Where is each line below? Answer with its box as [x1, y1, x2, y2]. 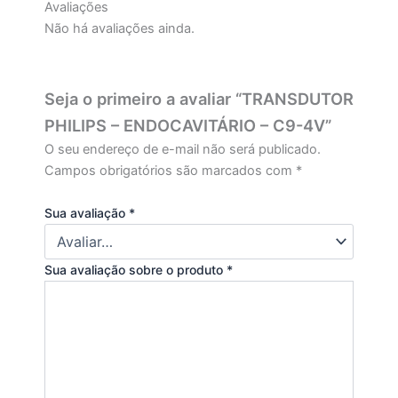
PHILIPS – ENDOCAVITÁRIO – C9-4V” [44, 115, 331, 136]
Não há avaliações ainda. [44, 20, 195, 36]
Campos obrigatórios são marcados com [44, 163, 296, 179]
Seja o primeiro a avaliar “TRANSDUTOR [44, 89, 354, 109]
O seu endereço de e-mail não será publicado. [44, 141, 321, 158]
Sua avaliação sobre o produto [44, 261, 227, 277]
